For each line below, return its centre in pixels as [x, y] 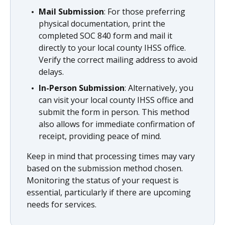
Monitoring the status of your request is [103, 180]
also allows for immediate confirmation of [117, 124]
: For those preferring [145, 12]
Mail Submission [71, 12]
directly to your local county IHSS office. [112, 48]
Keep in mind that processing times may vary [111, 156]
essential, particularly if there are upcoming [109, 192]
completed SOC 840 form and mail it [105, 36]
